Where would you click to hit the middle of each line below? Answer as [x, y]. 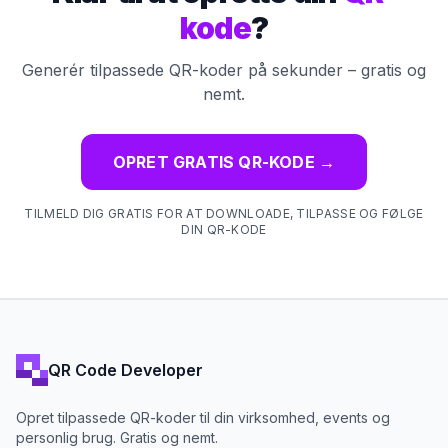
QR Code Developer [125, 369]
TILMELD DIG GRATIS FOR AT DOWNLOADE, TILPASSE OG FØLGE [224, 213]
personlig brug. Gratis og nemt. [117, 437]
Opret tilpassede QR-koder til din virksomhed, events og [203, 417]
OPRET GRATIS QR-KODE [213, 161]
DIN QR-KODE [224, 229]
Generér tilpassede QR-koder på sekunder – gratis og [224, 69]
